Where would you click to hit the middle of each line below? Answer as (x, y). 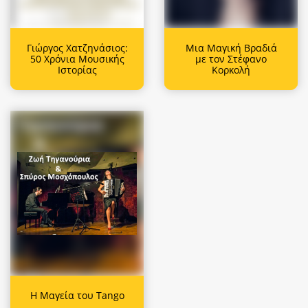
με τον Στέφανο (231, 58)
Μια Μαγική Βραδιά (231, 47)
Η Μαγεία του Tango (77, 295)
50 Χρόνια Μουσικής (77, 58)
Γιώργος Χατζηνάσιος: (77, 47)
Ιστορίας (77, 69)
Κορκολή (231, 69)
